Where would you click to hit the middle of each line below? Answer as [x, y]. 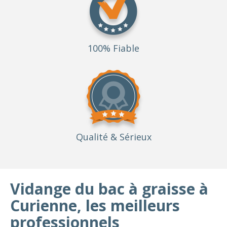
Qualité [93, 137]
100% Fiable [113, 48]
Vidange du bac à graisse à [109, 189]
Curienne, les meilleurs [95, 205]
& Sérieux [131, 137]
